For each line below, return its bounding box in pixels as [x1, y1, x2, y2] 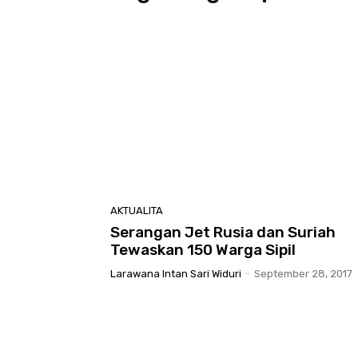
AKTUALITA [110, 204, 163, 217]
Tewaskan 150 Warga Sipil [110, 240, 296, 259]
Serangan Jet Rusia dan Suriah [110, 222, 336, 241]
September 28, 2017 [254, 267, 352, 280]
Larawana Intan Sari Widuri [110, 267, 241, 280]
